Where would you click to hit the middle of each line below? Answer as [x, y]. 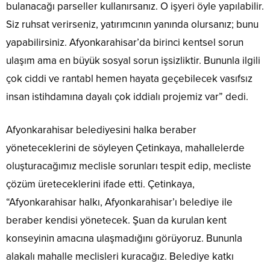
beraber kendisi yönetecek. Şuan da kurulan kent [116, 221]
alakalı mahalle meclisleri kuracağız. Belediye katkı [120, 257]
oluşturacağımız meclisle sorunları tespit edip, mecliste [129, 166]
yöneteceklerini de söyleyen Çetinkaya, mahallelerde [125, 148]
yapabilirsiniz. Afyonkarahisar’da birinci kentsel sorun [125, 43]
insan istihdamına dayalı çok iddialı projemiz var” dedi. [127, 97]
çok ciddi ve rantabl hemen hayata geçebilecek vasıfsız [129, 79]
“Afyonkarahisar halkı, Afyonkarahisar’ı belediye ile [119, 202]
